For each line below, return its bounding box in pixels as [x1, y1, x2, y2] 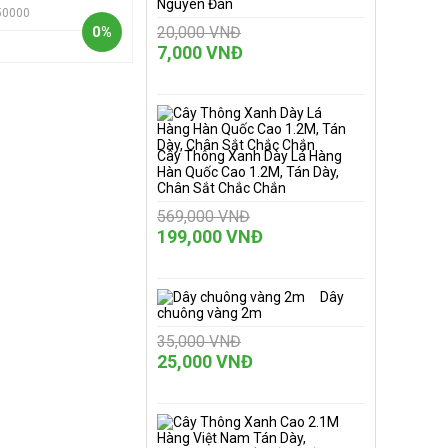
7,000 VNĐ [157, 42, 243, 63]
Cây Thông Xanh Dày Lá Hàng [157, 148, 342, 164]
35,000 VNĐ [157, 332, 241, 351]
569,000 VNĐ [157, 207, 250, 226]
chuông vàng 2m [157, 305, 262, 321]
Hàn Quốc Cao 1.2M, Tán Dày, [157, 164, 339, 180]
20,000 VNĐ [157, 23, 241, 42]
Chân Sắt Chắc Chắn [157, 180, 286, 196]
